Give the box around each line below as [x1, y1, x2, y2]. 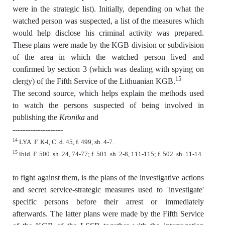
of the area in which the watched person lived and [12, 52, 204, 61]
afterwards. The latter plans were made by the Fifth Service [12, 209, 204, 218]
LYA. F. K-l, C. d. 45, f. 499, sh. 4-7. [17, 138, 114, 146]
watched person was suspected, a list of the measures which [12, 16, 204, 25]
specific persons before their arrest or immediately [12, 197, 204, 206]
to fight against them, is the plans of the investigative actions [12, 173, 204, 182]
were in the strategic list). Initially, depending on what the [12, 4, 204, 13]
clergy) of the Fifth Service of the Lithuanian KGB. [12, 76, 175, 85]
